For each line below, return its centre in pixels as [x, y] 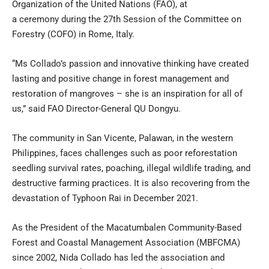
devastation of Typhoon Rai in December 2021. [105, 198]
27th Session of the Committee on [172, 19]
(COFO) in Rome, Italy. [90, 34]
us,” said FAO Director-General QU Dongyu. [96, 108]
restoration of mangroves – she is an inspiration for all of [127, 93]
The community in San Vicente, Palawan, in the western [122, 138]
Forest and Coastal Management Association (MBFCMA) [126, 242]
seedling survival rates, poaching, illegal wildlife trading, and [131, 168]
